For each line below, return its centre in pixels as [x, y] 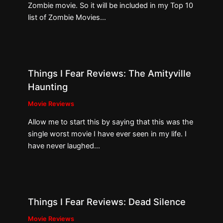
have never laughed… [64, 146]
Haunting [48, 86]
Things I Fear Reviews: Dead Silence [107, 202]
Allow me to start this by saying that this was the [111, 122]
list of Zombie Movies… [67, 17]
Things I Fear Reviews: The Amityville [110, 73]
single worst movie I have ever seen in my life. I [108, 134]
